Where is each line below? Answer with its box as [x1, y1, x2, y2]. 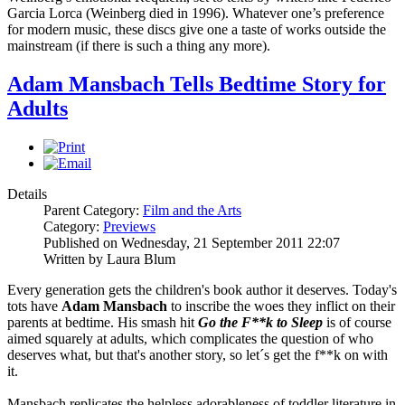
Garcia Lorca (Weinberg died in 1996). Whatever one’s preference [7, 5, 384, 22]
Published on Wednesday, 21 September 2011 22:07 [43, 235, 340, 251]
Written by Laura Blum [43, 251, 175, 268]
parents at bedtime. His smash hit [7, 315, 198, 331]
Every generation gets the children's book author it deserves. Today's [7, 282, 397, 298]
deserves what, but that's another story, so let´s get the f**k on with [7, 347, 388, 363]
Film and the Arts [143, 202, 241, 219]
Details [7, 186, 47, 202]
